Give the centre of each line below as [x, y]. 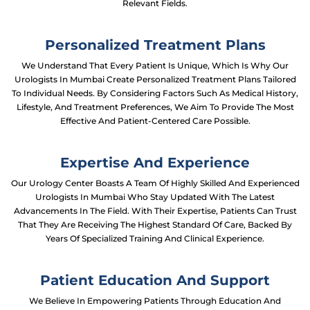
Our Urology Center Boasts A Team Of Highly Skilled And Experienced [155, 183]
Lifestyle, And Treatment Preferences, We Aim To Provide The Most [155, 107]
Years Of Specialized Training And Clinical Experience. [155, 238]
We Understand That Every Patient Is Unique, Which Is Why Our [155, 65]
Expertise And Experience [155, 163]
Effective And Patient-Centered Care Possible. [155, 121]
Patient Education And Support [155, 280]
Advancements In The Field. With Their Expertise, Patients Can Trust [155, 211]
